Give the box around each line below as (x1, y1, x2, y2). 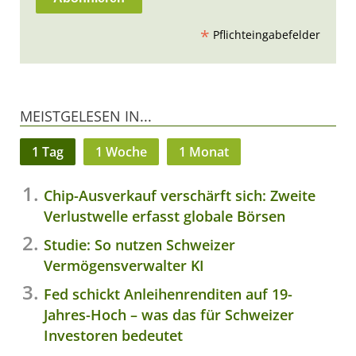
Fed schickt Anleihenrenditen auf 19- (44, 284, 292, 304)
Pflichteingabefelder (210, 26, 320, 42)
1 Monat (179, 142, 229, 161)
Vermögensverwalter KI (44, 255, 204, 275)
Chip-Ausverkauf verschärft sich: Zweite (44, 185, 315, 205)
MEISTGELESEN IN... (20, 106, 152, 126)
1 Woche (95, 142, 147, 161)
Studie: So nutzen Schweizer (44, 234, 235, 254)
